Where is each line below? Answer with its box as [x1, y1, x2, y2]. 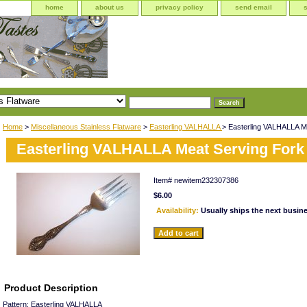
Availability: [156, 206, 201, 214]
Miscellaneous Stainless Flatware [31, 122, 141, 131]
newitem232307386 [174, 175, 238, 184]
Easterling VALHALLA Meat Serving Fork [16, 140, 304, 158]
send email [235, 3, 272, 11]
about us [95, 3, 124, 11]
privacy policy [156, 3, 204, 11]
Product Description [4, 282, 98, 293]
